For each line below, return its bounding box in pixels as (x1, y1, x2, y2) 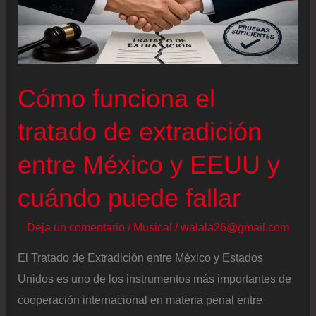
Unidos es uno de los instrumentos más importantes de (18, 272, 292, 286)
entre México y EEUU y (18, 150, 281, 179)
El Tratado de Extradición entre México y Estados (18, 251, 264, 265)
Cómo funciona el (18, 83, 216, 113)
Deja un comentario (27, 220, 125, 233)
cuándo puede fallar (18, 183, 241, 212)
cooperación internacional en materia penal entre (18, 293, 263, 307)
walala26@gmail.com (181, 220, 289, 233)
